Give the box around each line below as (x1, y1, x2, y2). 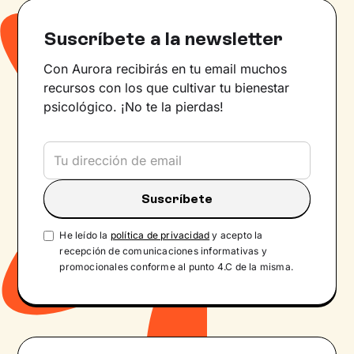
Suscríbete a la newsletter (43, 27, 284, 51)
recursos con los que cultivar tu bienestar (43, 80, 290, 96)
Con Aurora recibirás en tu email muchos (43, 61, 288, 77)
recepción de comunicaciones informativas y (59, 244, 267, 257)
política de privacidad (110, 228, 210, 241)
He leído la (59, 228, 111, 241)
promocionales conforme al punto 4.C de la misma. (59, 260, 293, 273)
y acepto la (209, 228, 263, 241)
